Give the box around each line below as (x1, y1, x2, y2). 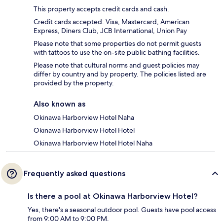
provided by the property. (34, 78, 114, 88)
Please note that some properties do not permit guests (34, 39, 201, 48)
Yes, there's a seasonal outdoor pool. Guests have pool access (28, 205, 216, 215)
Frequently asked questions (24, 169, 125, 179)
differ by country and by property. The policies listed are (34, 70, 206, 79)
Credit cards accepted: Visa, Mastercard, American (34, 17, 189, 27)
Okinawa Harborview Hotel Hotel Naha (34, 139, 152, 148)
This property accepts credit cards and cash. (34, 4, 169, 14)
